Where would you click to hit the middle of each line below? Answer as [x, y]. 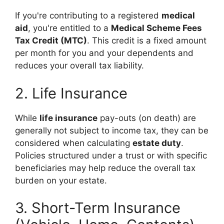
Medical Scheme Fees [156, 28]
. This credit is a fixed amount [147, 40]
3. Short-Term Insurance [98, 208]
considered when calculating [74, 143]
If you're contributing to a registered [88, 15]
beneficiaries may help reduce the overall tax [105, 168]
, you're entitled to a [69, 28]
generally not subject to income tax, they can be [112, 130]
